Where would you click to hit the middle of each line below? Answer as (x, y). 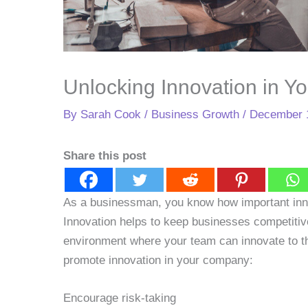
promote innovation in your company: (158, 260)
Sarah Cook (112, 114)
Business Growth (195, 114)
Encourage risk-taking (120, 298)
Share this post (105, 155)
